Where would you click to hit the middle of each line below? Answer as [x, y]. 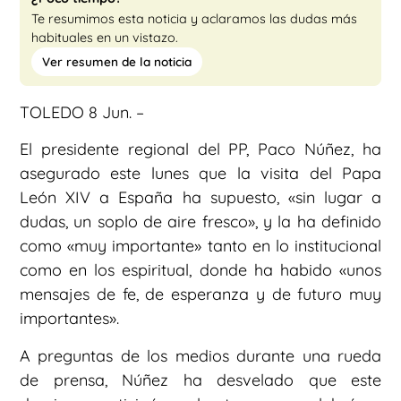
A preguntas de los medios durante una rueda [200, 355]
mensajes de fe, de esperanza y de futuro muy [200, 294]
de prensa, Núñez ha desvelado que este [200, 380]
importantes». [69, 319]
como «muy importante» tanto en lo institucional [200, 246]
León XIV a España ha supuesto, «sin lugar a [200, 198]
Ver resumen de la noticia [117, 62]
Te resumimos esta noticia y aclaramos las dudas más [194, 19]
